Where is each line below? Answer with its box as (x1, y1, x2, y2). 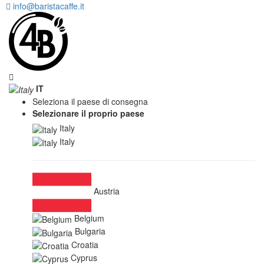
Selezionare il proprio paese (32, 107, 144, 120)
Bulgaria (75, 225, 105, 237)
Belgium (74, 212, 104, 224)
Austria (94, 185, 120, 197)
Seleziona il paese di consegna (32, 95, 148, 108)
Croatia (71, 238, 98, 250)
